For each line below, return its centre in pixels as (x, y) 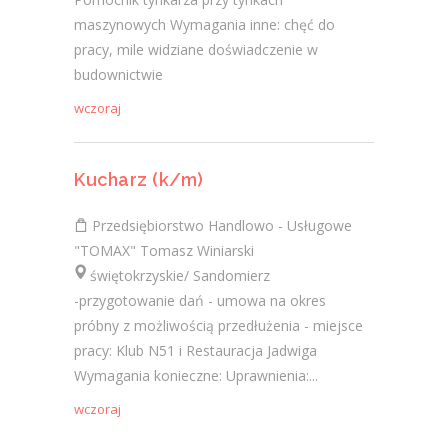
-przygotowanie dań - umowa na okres (200, 300)
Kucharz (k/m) (139, 179)
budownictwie (118, 74)
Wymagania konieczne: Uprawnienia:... (196, 375)
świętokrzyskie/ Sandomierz (172, 275)
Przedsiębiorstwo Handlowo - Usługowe (220, 225)
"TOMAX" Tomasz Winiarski (164, 250)
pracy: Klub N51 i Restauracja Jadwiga (195, 350)
